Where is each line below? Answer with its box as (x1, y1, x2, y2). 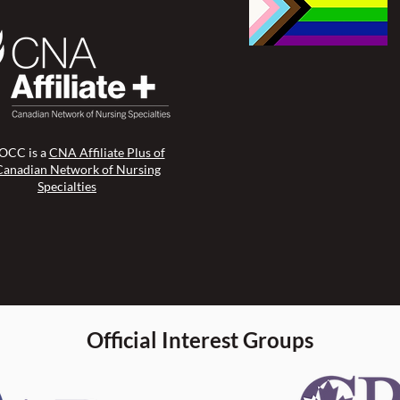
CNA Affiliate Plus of (48, 145, 165, 160)
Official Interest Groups (86, 327, 313, 353)
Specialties (37, 179, 96, 194)
